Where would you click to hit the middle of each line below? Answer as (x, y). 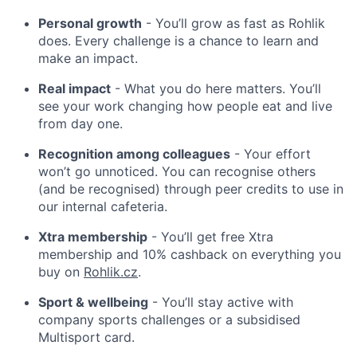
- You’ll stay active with (221, 302)
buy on (61, 271)
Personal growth (90, 23)
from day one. (80, 123)
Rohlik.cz (111, 271)
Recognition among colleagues (134, 153)
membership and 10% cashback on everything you (190, 254)
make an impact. (88, 58)
